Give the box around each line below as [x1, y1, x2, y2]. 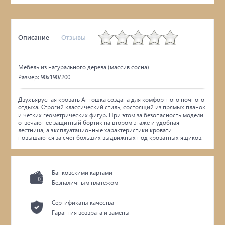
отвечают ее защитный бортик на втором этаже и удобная [18, 118, 180, 126]
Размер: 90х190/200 [18, 73, 71, 81]
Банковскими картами [52, 168, 113, 176]
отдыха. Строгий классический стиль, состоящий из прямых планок [18, 103, 206, 111]
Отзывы [61, 33, 86, 42]
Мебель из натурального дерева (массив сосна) [18, 63, 150, 71]
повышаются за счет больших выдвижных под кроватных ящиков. [18, 133, 203, 141]
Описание [18, 33, 50, 42]
